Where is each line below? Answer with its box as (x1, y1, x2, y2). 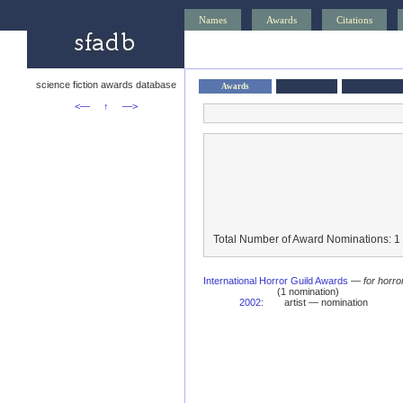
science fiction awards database (35, 79, 176, 90)
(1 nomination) (277, 286, 339, 297)
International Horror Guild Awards (203, 275, 348, 286)
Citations (336, 14, 372, 25)
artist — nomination (283, 297, 368, 308)
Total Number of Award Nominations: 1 (213, 233, 400, 246)
